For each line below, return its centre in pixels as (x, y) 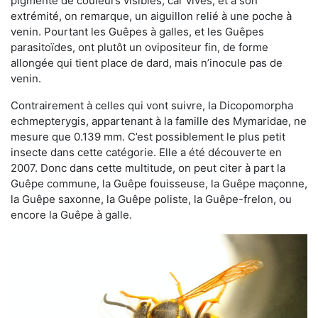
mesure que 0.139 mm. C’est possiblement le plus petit (148, 136)
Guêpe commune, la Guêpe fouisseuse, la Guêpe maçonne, (159, 183)
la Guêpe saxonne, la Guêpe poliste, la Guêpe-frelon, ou (151, 199)
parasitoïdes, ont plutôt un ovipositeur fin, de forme (139, 47)
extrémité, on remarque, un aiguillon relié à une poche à (151, 16)
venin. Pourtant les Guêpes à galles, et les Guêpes (137, 31)
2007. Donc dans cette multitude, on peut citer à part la (148, 168)
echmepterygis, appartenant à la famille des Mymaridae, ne (159, 121)
